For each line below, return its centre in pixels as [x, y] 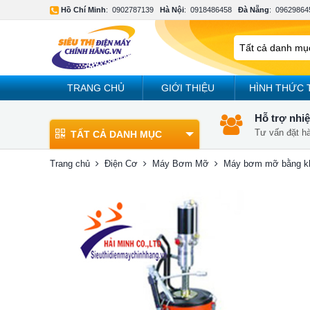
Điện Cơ [121, 164]
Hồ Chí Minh [83, 10]
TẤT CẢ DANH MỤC [116, 134]
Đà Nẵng [254, 10]
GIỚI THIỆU [188, 88]
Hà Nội [172, 10]
